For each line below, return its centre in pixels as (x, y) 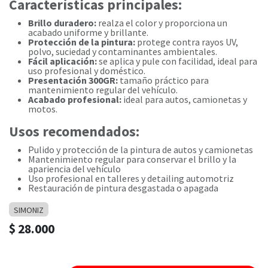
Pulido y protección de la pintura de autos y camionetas (141, 150)
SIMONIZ (29, 210)
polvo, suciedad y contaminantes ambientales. (123, 51)
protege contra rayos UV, (187, 42)
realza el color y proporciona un (162, 23)
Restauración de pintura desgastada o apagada (123, 188)
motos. (43, 109)
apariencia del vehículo (74, 169)
